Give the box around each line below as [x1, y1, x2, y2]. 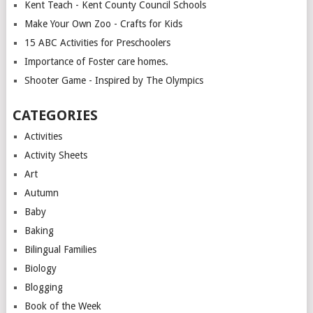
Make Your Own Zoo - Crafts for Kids [24, 17, 182, 29]
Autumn [24, 187, 59, 198]
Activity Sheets [24, 149, 87, 161]
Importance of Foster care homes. [24, 55, 168, 67]
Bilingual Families [24, 243, 96, 255]
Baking [24, 224, 54, 236]
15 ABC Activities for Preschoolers [24, 36, 170, 48]
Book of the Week [24, 300, 101, 312]
